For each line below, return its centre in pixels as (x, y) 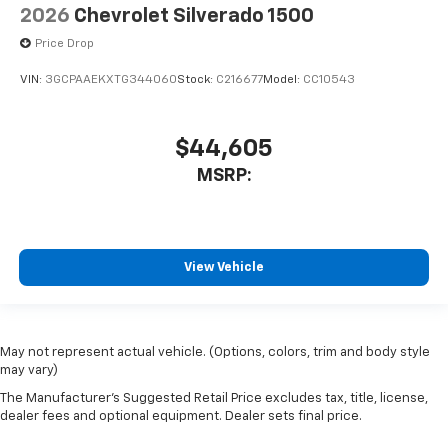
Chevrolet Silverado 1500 (194, 16)
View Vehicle (224, 267)
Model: (283, 79)
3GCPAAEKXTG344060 (111, 79)
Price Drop (64, 44)
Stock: (196, 79)
